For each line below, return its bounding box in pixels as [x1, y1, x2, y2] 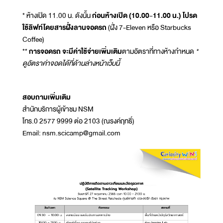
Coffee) [22, 33, 44, 46]
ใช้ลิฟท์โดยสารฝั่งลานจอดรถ [22, 21, 107, 34]
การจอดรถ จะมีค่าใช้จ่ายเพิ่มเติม [29, 45, 122, 58]
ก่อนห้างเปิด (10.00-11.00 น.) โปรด [92, 9, 197, 22]
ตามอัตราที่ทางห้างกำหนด [122, 45, 194, 58]
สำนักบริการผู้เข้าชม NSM [22, 103, 94, 115]
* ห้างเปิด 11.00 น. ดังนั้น [22, 9, 92, 22]
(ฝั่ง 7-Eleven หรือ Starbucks [107, 21, 191, 34]
